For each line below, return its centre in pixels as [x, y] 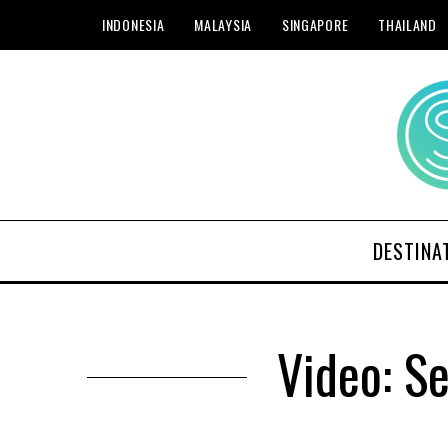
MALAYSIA [223, 24]
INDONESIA [133, 24]
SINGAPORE [315, 24]
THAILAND [407, 24]
